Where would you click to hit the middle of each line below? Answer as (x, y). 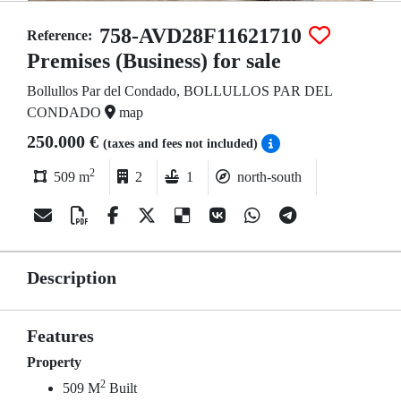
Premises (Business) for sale (154, 61)
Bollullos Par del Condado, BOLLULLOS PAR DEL (179, 91)
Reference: (60, 35)
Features (60, 336)
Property (54, 362)
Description (72, 277)
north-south (269, 177)
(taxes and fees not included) (182, 144)
